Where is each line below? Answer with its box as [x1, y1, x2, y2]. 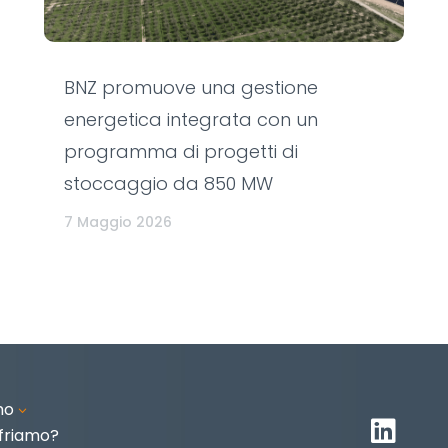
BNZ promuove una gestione [63, 74, 318, 100]
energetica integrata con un [63, 106, 318, 132]
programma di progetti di [63, 138, 298, 164]
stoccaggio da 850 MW [63, 170, 273, 196]
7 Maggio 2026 [63, 211, 172, 232]
